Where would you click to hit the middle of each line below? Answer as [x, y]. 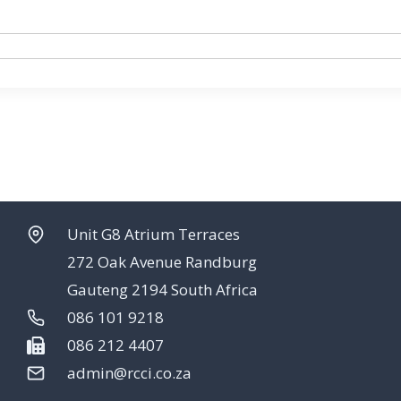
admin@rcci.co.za [129, 372]
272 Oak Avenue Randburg [162, 261]
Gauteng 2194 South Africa [162, 289]
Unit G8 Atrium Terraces [154, 234]
